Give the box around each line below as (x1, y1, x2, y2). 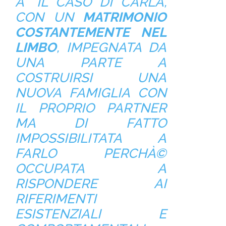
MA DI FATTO (15, 115, 167, 131)
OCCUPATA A (15, 160, 167, 176)
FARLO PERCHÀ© (15, 145, 167, 161)
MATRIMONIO (83, 9, 167, 25)
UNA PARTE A (15, 54, 167, 70)
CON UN (15, 9, 83, 25)
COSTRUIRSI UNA (15, 70, 167, 85)
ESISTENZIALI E (15, 206, 167, 221)
